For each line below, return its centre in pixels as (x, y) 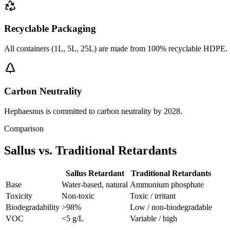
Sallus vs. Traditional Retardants (90, 150)
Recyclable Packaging (50, 29)
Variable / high (154, 219)
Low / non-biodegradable (171, 207)
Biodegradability (33, 207)
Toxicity (19, 196)
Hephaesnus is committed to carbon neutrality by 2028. (93, 111)
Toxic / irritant (153, 196)
